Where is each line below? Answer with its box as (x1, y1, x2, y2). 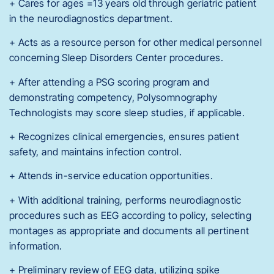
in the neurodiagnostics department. (9, 12, 172, 24)
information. (9, 239, 62, 252)
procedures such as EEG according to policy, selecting (9, 209, 252, 221)
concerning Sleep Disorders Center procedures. (9, 51, 223, 64)
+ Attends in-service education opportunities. (9, 169, 213, 182)
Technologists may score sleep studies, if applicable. (9, 106, 245, 119)
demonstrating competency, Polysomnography (9, 91, 218, 103)
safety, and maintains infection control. (9, 145, 182, 158)
